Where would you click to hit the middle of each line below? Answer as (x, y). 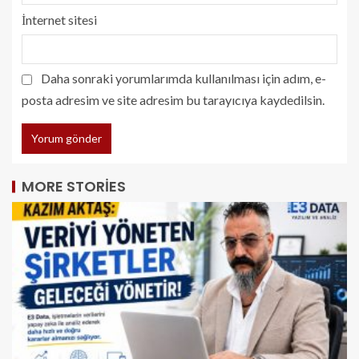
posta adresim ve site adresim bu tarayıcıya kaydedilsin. (173, 99)
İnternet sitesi (59, 19)
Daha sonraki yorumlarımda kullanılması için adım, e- (184, 78)
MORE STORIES (74, 186)
